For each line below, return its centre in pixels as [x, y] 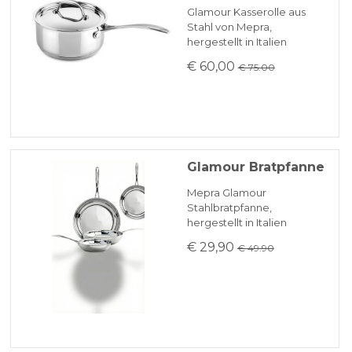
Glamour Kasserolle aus [246, 12]
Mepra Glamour [226, 193]
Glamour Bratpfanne [255, 167]
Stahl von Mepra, [229, 27]
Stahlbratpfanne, [229, 208]
